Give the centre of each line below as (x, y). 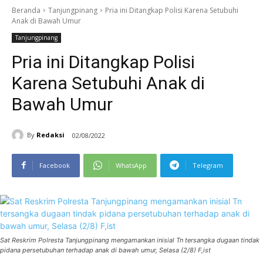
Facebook (55, 165)
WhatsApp (131, 165)
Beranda (26, 10)
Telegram (208, 165)
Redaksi (50, 135)
